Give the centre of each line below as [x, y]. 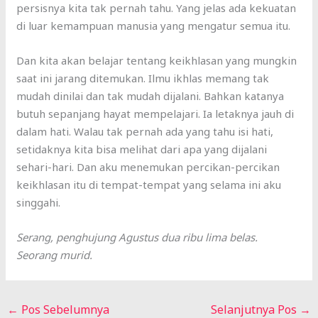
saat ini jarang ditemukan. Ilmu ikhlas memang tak [143, 78]
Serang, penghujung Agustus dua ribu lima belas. [137, 237]
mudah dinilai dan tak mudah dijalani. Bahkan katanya [150, 96]
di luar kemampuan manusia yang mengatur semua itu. [154, 26]
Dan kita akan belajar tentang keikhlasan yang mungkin [157, 61]
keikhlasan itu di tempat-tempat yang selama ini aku [149, 185]
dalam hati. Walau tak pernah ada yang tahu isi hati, [145, 132]
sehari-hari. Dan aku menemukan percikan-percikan [148, 167]
